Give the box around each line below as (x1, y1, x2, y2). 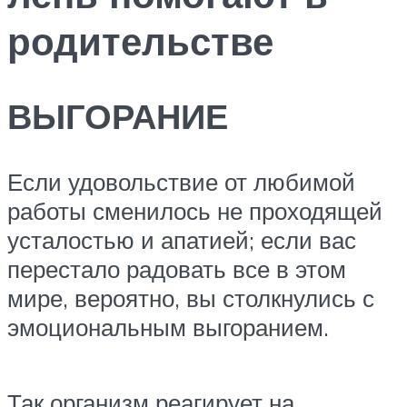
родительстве (7, 17, 273, 65)
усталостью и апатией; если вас (7, 224, 356, 254)
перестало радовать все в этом (7, 253, 346, 283)
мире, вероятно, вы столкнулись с (7, 283, 374, 313)
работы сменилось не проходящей (7, 195, 382, 225)
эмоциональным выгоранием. (7, 312, 329, 342)
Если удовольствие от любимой (7, 166, 355, 196)
